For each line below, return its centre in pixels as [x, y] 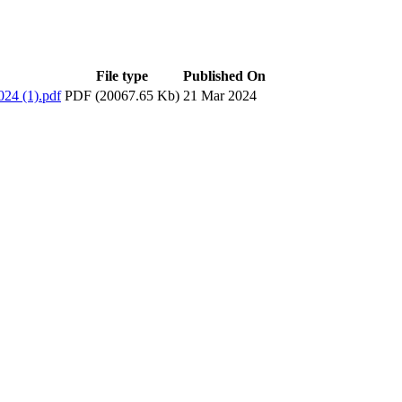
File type [122, 75]
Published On [224, 75]
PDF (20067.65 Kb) [122, 95]
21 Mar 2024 [220, 95]
